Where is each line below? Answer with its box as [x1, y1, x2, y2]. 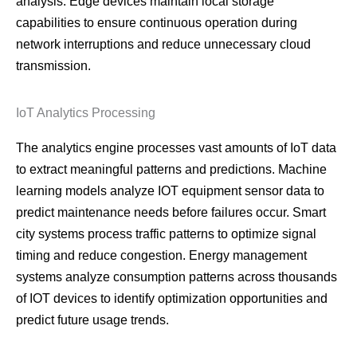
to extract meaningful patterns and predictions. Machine [16, 163, 327, 177]
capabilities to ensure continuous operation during [16, 16, 297, 30]
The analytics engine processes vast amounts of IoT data [16, 141, 336, 155]
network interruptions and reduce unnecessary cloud [16, 37, 311, 52]
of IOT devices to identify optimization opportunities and [16, 292, 328, 306]
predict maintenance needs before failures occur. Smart [16, 206, 326, 220]
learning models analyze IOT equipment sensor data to [16, 184, 324, 198]
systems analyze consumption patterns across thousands [16, 270, 337, 284]
